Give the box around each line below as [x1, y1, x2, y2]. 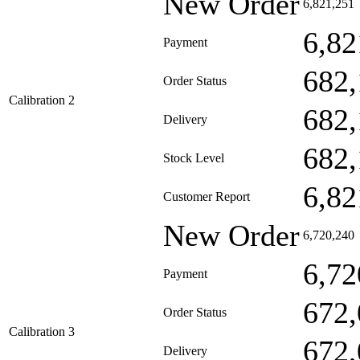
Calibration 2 [9, 93, 75, 107]
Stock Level [163, 151, 224, 165]
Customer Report [163, 190, 250, 203]
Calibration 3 [9, 325, 75, 338]
